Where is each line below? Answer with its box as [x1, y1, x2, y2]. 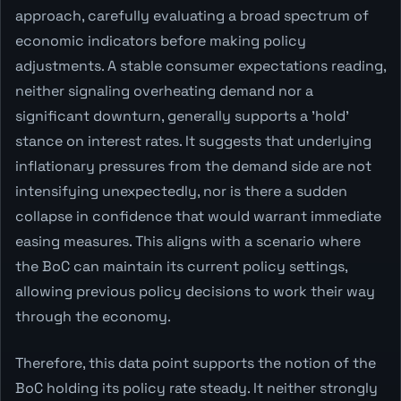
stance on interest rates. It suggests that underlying [15, 131, 371, 150]
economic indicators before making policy [15, 30, 306, 50]
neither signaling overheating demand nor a [15, 81, 313, 100]
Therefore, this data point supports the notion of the [15, 353, 376, 372]
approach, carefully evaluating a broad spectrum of [15, 5, 369, 25]
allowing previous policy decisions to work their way [15, 281, 375, 301]
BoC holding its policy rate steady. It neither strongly [15, 378, 378, 397]
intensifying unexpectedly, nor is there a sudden [15, 181, 347, 200]
